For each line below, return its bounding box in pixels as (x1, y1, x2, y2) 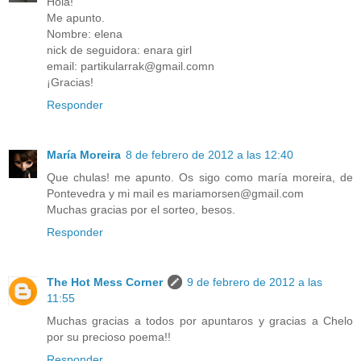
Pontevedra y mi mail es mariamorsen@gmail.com (47, 187, 304, 201)
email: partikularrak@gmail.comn (47, 60, 214, 73)
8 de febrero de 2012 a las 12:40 (126, 148, 293, 162)
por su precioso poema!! (47, 330, 171, 344)
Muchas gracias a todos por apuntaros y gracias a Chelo (47, 314, 353, 328)
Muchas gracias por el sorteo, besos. (47, 203, 235, 217)
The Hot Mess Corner (47, 276, 163, 289)
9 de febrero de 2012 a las (187, 276, 322, 289)
